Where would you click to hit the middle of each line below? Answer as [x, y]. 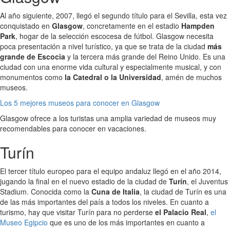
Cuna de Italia [116, 191]
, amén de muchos [191, 77]
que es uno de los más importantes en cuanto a [126, 222]
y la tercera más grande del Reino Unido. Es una [145, 56]
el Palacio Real [181, 212]
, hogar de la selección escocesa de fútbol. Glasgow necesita [114, 36]
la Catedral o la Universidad [113, 77]
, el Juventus [207, 181]
